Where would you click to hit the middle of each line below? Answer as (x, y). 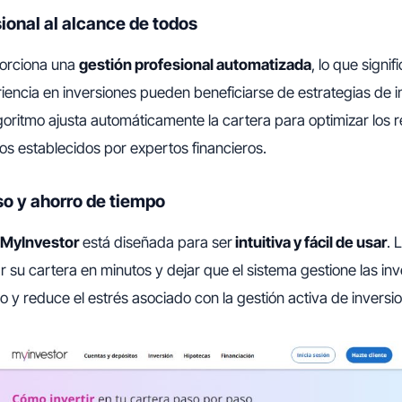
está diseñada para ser (156, 243)
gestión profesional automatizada (195, 65)
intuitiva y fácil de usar (310, 243)
